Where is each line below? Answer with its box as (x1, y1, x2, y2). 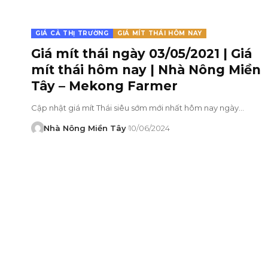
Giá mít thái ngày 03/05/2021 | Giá (31, 45, 252, 61)
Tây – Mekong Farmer (31, 78, 178, 93)
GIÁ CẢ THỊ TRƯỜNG (35, 29, 109, 37)
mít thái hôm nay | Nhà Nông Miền (31, 62, 261, 77)
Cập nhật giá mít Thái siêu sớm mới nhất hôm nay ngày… (31, 102, 244, 112)
